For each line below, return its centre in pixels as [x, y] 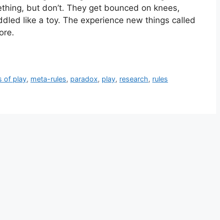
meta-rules [49, 79]
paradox [84, 79]
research [134, 79]
